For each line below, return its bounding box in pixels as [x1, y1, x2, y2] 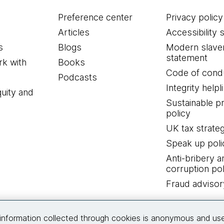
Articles [58, 27, 90, 38]
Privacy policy [165, 12, 223, 23]
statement [165, 52, 207, 63]
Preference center [58, 12, 133, 23]
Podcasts [58, 72, 97, 83]
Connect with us [76, 203, 148, 214]
